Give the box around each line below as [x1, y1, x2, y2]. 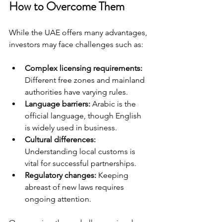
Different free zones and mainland [25, 75, 147, 85]
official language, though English [25, 111, 143, 120]
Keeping [96, 170, 130, 180]
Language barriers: [25, 99, 90, 109]
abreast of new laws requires [25, 182, 126, 192]
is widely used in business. [25, 123, 117, 132]
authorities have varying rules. [25, 87, 128, 97]
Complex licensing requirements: [25, 63, 142, 73]
